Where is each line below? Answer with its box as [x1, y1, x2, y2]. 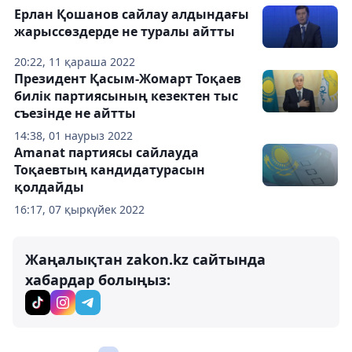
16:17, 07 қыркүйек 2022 [14, 201, 145, 217]
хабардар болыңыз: [25, 269, 170, 289]
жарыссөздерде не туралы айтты [14, 22, 235, 40]
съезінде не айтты [14, 104, 136, 122]
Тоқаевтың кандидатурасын [14, 160, 205, 178]
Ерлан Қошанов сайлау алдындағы [14, 5, 249, 23]
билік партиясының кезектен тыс [14, 86, 238, 104]
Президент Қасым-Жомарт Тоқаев [14, 69, 241, 87]
